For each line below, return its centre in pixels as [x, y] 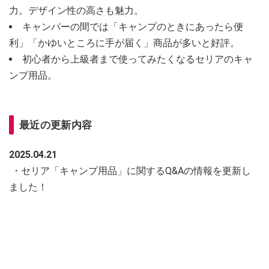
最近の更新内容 [56, 125]
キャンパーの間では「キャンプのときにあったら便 [133, 27]
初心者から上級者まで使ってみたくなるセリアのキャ [138, 59]
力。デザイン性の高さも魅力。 [76, 11]
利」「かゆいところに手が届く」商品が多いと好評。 [124, 43]
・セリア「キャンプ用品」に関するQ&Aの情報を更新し [130, 171]
